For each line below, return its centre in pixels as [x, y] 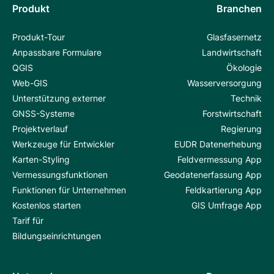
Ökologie [244, 67]
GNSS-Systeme [43, 113]
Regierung [241, 128]
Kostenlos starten [46, 205]
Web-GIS [30, 83]
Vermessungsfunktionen [60, 174]
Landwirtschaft [232, 52]
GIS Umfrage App [227, 205]
